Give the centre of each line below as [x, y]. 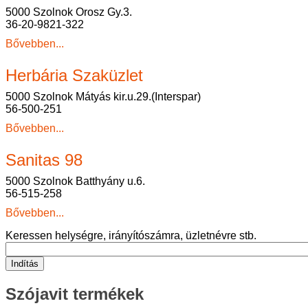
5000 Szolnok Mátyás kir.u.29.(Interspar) [103, 97]
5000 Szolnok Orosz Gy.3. [69, 12]
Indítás [25, 264]
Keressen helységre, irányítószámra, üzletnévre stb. [131, 235]
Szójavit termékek [75, 294]
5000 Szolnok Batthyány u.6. [75, 181]
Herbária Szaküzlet [74, 75]
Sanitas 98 [44, 160]
